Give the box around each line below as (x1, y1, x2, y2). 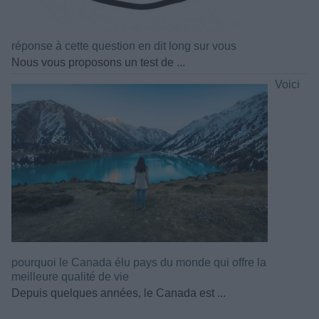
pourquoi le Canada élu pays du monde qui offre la (11, 256, 266, 269)
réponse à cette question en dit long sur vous (11, 40, 236, 53)
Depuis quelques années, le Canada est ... (11, 287, 226, 300)
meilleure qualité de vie (11, 271, 129, 283)
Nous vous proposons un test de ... (11, 56, 185, 69)
